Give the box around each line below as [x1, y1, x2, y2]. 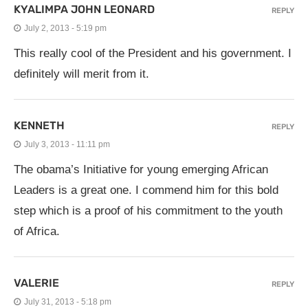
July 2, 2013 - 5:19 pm [24, 23, 107, 33]
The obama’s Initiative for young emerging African [14, 163, 268, 176]
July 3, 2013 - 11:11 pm [24, 140, 110, 149]
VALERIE [14, 276, 59, 289]
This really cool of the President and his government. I [14, 47, 291, 60]
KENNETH [14, 119, 65, 132]
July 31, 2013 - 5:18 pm [24, 297, 111, 307]
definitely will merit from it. [14, 67, 149, 80]
